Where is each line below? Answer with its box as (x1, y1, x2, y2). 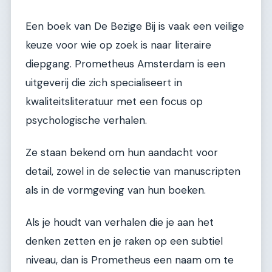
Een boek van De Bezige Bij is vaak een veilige (25, 19, 244, 33)
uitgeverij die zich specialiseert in (25, 75, 182, 89)
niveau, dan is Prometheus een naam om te (25, 253, 234, 267)
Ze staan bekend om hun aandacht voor (25, 146, 218, 160)
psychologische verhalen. (25, 113, 147, 127)
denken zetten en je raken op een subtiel (25, 234, 223, 248)
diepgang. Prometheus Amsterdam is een (25, 56, 225, 70)
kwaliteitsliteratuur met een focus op (25, 94, 203, 108)
